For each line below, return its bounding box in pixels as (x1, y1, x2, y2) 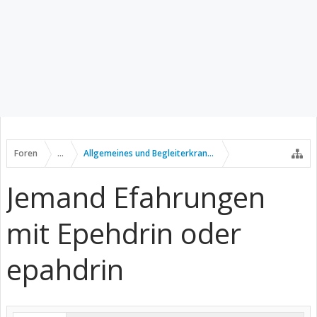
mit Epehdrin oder (6, 214, 241, 253)
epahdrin (6, 250, 124, 289)
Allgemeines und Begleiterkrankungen (83, 147, 238, 159)
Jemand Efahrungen (6, 178, 265, 217)
